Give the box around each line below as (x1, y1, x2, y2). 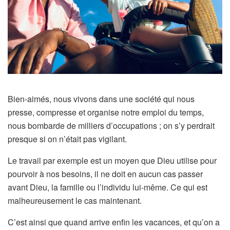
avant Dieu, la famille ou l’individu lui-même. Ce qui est (8, 181, 207, 193)
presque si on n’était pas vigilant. (8, 132, 127, 145)
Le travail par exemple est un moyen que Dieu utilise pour (8, 154, 217, 166)
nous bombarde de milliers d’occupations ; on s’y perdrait (8, 119, 215, 131)
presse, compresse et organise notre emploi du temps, (8, 106, 204, 118)
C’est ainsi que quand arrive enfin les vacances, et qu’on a (8, 216, 220, 228)
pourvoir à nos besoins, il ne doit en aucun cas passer (8, 167, 203, 180)
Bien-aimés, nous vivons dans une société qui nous (8, 92, 195, 105)
